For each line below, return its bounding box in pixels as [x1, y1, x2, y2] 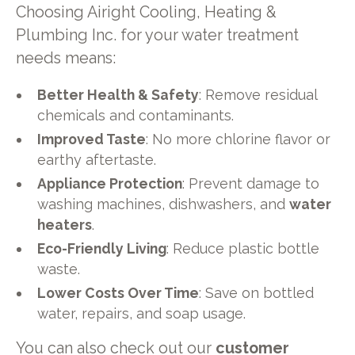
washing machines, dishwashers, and [37, 196, 290, 213]
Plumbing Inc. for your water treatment [15, 25, 299, 44]
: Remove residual [199, 86, 318, 104]
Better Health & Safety [37, 86, 200, 104]
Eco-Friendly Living [37, 240, 167, 258]
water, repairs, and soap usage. [37, 305, 246, 322]
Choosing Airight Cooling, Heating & [15, 2, 277, 21]
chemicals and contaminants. [37, 107, 235, 124]
